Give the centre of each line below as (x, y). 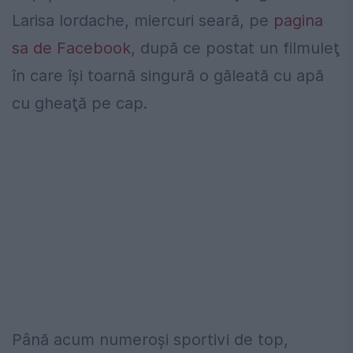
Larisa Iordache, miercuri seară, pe (143, 21)
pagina (298, 21)
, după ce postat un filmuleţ (235, 48)
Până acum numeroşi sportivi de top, (150, 340)
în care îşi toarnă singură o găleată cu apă (168, 76)
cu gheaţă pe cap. (80, 104)
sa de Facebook (71, 48)
